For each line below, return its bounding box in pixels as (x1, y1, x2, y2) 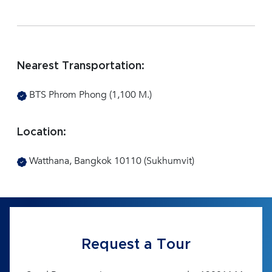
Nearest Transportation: (17, 61, 144, 72)
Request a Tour (81, 237, 191, 253)
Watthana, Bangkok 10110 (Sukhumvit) (27, 154, 194, 168)
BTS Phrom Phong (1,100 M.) (27, 88, 152, 102)
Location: (17, 127, 66, 138)
